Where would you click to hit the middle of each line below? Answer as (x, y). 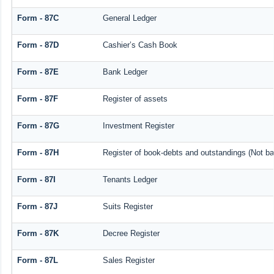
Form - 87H (38, 153)
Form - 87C (38, 18)
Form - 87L (37, 261)
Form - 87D (38, 45)
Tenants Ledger (130, 180)
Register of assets (135, 99)
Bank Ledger (125, 72)
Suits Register (128, 207)
